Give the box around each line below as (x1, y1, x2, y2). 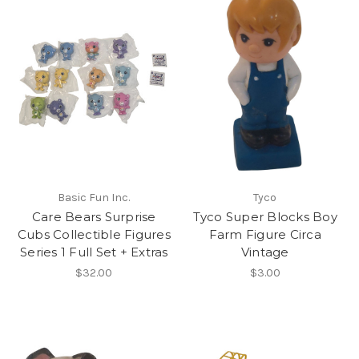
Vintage (240, 244, 289, 260)
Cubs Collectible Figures (17, 226, 171, 242)
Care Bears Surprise (31, 208, 156, 224)
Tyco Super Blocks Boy (192, 208, 337, 224)
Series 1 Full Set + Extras (20, 244, 168, 260)
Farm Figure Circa (208, 226, 321, 242)
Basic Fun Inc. (58, 190, 131, 204)
